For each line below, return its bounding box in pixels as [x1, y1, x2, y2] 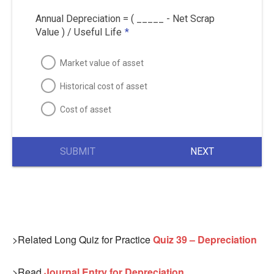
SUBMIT [59, 146, 95, 158]
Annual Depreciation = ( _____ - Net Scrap [35, 12, 215, 24]
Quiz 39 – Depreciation [153, 232, 257, 246]
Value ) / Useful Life [35, 26, 122, 38]
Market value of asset [59, 57, 144, 68]
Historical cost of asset [59, 81, 147, 91]
